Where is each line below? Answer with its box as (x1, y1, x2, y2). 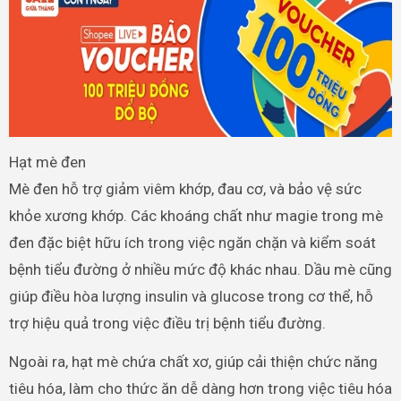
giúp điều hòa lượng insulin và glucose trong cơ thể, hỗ (8, 286, 373, 305)
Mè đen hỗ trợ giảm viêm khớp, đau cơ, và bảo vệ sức (8, 179, 362, 198)
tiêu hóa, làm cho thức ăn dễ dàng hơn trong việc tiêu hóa (8, 379, 392, 397)
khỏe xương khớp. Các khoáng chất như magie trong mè (8, 206, 383, 225)
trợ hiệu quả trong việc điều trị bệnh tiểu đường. (8, 313, 326, 332)
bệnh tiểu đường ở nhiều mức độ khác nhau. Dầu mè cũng (8, 260, 392, 278)
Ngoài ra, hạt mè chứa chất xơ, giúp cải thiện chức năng (8, 352, 378, 371)
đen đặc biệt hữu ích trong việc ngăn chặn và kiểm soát (8, 233, 376, 252)
